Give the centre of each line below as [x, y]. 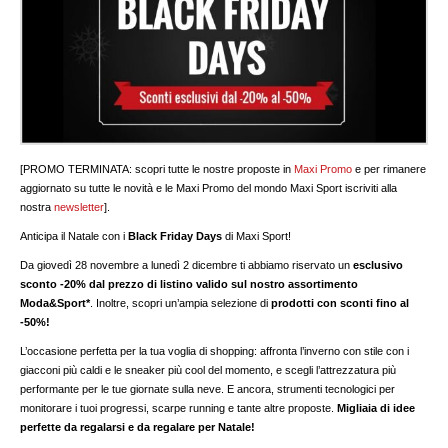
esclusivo [378, 264]
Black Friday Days [175, 235]
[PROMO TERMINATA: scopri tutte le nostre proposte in [157, 168]
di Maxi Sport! [257, 235]
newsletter [79, 206]
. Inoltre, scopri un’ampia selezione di [181, 302]
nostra [37, 206]
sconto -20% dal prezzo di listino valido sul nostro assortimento [189, 283]
